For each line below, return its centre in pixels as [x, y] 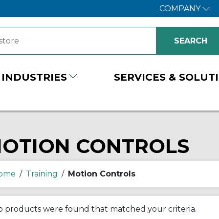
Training [42, 174]
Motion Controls [101, 174]
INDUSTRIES [34, 77]
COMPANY [181, 9]
